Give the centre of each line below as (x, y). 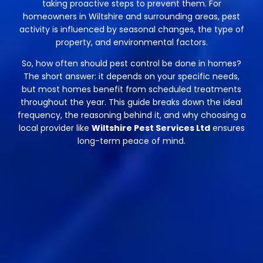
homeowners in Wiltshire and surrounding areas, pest (131, 16)
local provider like (55, 128)
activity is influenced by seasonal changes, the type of (131, 29)
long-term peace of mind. (131, 141)
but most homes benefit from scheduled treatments (131, 90)
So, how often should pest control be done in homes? (131, 64)
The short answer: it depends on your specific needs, (131, 77)
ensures (227, 128)
